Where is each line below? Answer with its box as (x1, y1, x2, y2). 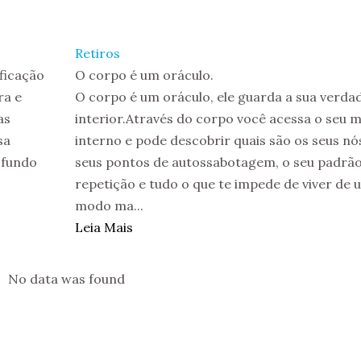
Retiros (74, 45, 120, 61)
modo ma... (74, 197, 143, 214)
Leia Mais (74, 219, 133, 235)
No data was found (8, 271, 126, 287)
